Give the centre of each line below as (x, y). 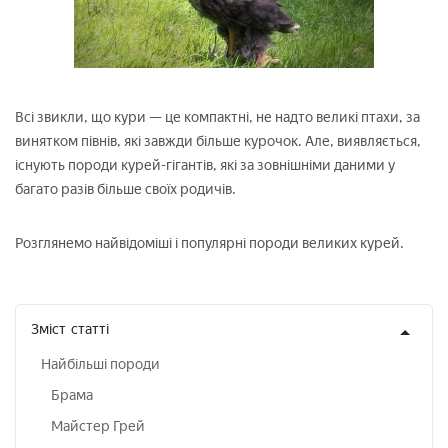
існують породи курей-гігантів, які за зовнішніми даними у (205, 165)
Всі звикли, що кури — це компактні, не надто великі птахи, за (217, 117)
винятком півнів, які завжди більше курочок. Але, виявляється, (218, 141)
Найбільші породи (100, 364)
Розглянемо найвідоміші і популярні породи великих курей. (209, 243)
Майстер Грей (98, 426)
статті (90, 329)
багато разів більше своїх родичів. (125, 189)
